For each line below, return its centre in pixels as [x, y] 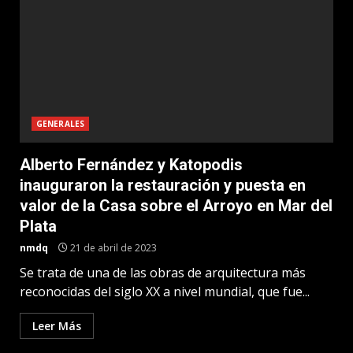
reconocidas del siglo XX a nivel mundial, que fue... [165, 292]
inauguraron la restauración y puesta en [163, 185]
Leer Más [57, 326]
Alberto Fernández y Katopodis [131, 165]
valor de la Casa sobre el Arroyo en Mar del [176, 206]
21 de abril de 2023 [112, 248]
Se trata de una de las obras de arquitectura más [163, 273]
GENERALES [60, 124]
